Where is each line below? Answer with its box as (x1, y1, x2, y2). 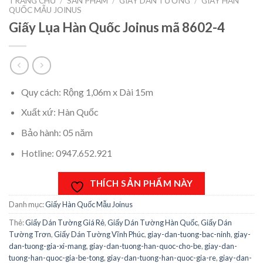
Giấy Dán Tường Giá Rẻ (25, 218, 104, 228)
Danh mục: (9, 200, 45, 210)
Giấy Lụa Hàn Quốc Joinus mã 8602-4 (9, 19, 225, 36)
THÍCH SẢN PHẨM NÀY (89, 178, 193, 189)
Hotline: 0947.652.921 (21, 147, 112, 159)
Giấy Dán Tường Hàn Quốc (107, 218, 198, 228)
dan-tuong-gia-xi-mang (9, 241, 86, 251)
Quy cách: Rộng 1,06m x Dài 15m (21, 86, 153, 97)
